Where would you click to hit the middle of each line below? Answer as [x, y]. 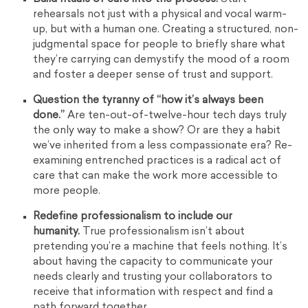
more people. [67, 192]
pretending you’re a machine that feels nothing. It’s [161, 247]
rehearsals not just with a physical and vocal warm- [160, 15]
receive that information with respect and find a [153, 293]
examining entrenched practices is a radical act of [157, 162]
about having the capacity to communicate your [153, 263]
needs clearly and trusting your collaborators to [153, 278]
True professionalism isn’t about [163, 232]
